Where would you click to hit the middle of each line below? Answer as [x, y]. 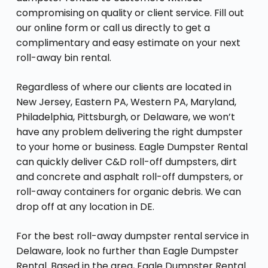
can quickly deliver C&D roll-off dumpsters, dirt [126, 162]
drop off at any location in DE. [85, 206]
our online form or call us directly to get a [113, 28]
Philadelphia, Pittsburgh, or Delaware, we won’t [125, 117]
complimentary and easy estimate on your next [128, 42]
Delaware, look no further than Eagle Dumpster [127, 251]
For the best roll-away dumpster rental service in [132, 236]
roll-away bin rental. [63, 57]
